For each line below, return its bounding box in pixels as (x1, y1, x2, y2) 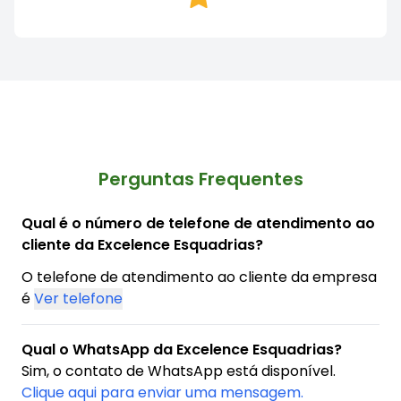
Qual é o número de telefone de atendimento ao (21, 212, 375, 234)
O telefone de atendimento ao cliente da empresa (21, 266, 377, 287)
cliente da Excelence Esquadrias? (21, 234, 263, 255)
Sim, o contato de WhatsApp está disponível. (21, 360, 336, 381)
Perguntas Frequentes (98, 166, 303, 192)
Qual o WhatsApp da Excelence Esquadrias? (21, 338, 342, 360)
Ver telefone (34, 287, 123, 309)
